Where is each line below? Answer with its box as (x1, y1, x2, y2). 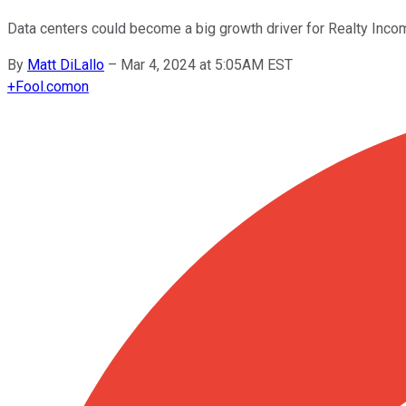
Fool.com (15, 77, 73, 95)
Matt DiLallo (27, 55, 104, 73)
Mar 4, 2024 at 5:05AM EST (121, 55, 293, 73)
